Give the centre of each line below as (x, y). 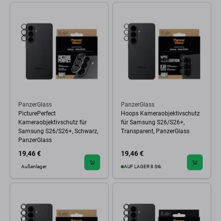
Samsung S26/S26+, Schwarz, (58, 131)
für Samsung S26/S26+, (153, 122)
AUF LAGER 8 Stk (143, 166)
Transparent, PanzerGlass (155, 131)
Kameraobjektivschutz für (53, 122)
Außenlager (34, 166)
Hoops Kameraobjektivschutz (160, 113)
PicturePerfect (37, 113)
